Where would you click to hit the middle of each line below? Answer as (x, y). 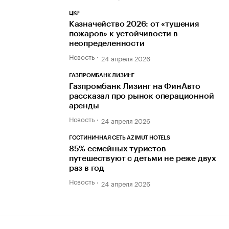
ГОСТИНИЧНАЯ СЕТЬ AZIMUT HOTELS (119, 138)
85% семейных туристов (117, 149)
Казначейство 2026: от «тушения (134, 24)
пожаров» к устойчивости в (123, 33)
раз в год (87, 168)
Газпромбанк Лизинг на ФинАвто (135, 87)
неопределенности (107, 43)
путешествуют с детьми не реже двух (143, 159)
